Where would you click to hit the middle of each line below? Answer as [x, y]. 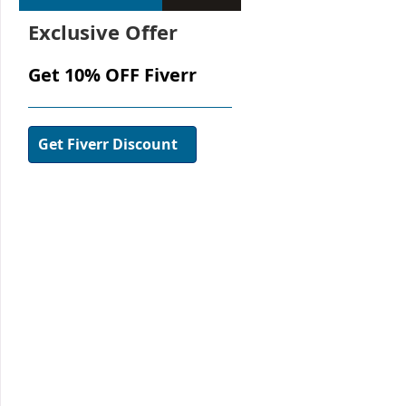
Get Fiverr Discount [108, 144]
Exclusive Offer [103, 31]
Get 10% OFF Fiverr [112, 74]
